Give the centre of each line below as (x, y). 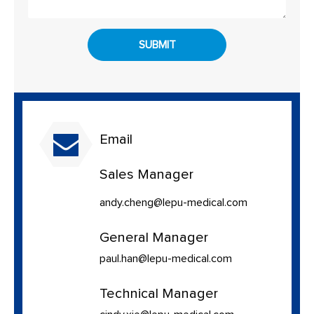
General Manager (154, 237)
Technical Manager (159, 293)
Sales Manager (146, 174)
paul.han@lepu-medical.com (166, 258)
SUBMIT (157, 45)
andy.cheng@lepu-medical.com (173, 202)
